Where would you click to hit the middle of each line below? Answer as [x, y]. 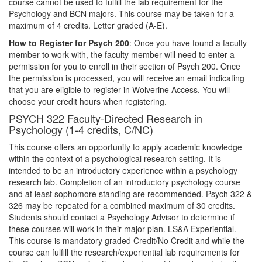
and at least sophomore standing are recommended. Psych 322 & [130, 194]
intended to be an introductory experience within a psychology [123, 170]
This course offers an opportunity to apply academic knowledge [125, 147]
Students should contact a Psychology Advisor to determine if [122, 217]
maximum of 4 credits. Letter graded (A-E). [88, 25]
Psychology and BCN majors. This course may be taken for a [121, 13]
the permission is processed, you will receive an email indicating [127, 78]
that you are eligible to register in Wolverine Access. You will [119, 89]
